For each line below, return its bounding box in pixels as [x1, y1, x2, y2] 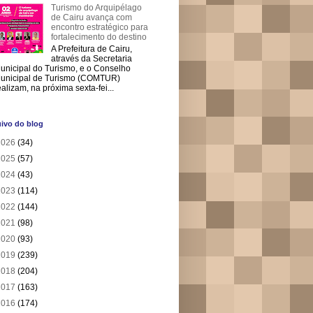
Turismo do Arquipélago [50, 3, 142, 13]
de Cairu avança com [50, 13, 132, 23]
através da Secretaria [50, 53, 132, 64]
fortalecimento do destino [50, 32, 147, 43]
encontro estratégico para [50, 22, 148, 33]
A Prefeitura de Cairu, [50, 43, 132, 54]
